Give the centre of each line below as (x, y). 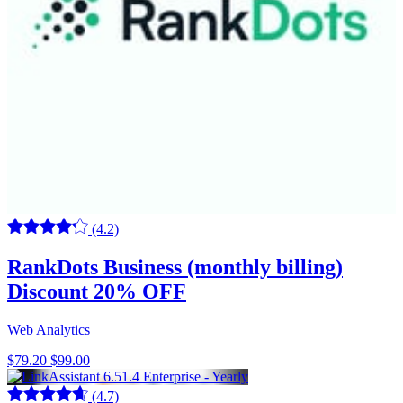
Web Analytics (49, 329)
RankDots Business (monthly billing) (175, 267)
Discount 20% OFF (97, 291)
